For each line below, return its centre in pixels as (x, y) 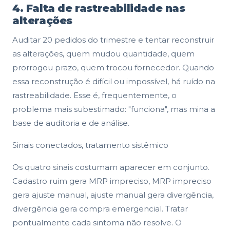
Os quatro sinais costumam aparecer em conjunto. (111, 167)
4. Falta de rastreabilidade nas (99, 8)
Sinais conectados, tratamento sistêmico (90, 145)
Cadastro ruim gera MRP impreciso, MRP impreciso (112, 181)
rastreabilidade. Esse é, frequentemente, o (94, 95)
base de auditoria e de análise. (71, 123)
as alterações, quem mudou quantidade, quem (103, 53)
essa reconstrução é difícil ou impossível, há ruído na (114, 81)
